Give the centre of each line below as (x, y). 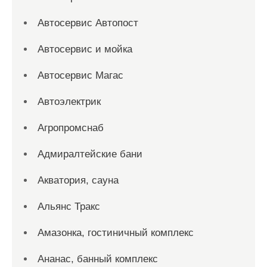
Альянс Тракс (69, 207)
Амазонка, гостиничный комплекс (116, 233)
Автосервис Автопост (88, 23)
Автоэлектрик (69, 102)
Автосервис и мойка (85, 49)
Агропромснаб (71, 128)
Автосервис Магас (80, 75)
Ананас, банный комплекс (98, 259)
